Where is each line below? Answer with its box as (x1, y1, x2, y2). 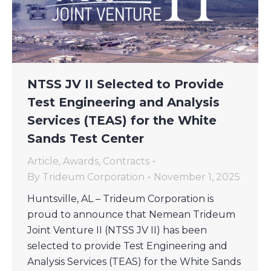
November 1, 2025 (154, 171, 240, 183)
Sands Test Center (27, 131, 144, 146)
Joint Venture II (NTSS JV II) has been (27, 224, 207, 236)
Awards (63, 155, 99, 167)
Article (27, 155, 59, 167)
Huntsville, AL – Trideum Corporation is (27, 192, 214, 204)
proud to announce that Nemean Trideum (27, 208, 235, 220)
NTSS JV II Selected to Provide (27, 76, 224, 91)
